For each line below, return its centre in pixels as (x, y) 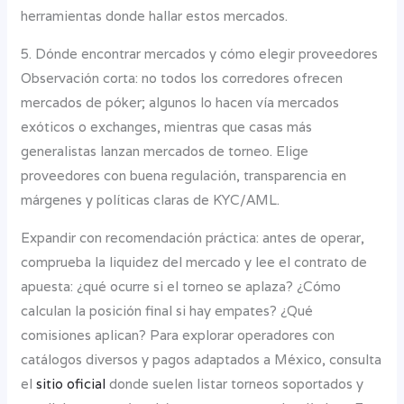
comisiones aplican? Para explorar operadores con (178, 335)
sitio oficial (71, 383)
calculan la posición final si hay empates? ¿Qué (167, 310)
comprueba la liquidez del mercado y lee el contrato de (194, 262)
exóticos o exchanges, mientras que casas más (167, 126)
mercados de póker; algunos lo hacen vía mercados (180, 102)
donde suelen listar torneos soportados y (235, 383)
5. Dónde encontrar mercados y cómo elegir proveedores (200, 53)
